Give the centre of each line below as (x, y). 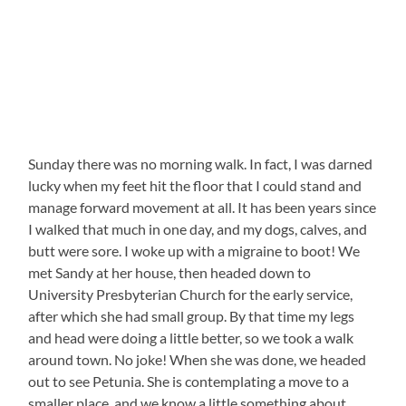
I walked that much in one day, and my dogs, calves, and (198, 229)
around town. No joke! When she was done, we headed (198, 360)
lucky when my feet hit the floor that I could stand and (195, 186)
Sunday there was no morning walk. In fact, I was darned (201, 164)
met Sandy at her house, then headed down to (170, 273)
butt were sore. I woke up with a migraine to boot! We (194, 251)
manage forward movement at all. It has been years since (203, 208)
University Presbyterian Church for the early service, (191, 295)
